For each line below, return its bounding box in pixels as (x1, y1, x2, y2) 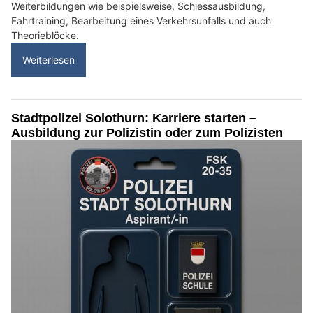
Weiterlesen (22, 53, 75, 66)
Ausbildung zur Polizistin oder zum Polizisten (11, 125, 283, 140)
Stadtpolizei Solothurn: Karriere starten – (11, 110, 256, 125)
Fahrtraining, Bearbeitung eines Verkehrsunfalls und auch (11, 14, 271, 27)
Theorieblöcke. (11, 29, 79, 41)
